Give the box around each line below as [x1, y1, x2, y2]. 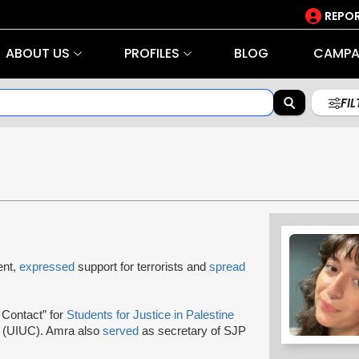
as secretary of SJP [139, 324, 246, 337]
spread [209, 260, 245, 273]
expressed [19, 260, 75, 273]
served [103, 324, 139, 337]
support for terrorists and [75, 260, 209, 273]
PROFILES [123, 44, 179, 63]
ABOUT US [5, 44, 70, 63]
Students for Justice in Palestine [67, 308, 234, 321]
